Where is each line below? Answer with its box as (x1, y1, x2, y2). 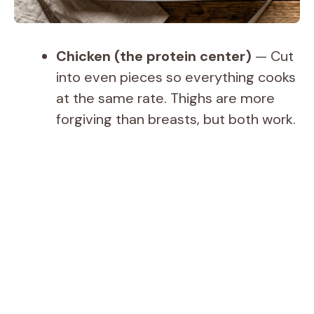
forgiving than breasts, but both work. (56, 109, 296, 128)
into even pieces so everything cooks (56, 67, 296, 86)
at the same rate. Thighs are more (56, 88, 275, 107)
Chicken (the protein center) (56, 46, 252, 65)
